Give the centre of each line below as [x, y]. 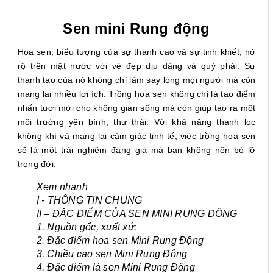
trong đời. [37, 164]
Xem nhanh [62, 187]
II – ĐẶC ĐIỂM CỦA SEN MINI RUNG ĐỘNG [137, 214]
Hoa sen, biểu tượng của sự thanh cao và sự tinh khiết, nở [136, 52]
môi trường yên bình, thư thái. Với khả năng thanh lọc [136, 122]
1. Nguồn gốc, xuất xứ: [86, 227]
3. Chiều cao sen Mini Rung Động [112, 254]
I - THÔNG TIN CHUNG [89, 200]
